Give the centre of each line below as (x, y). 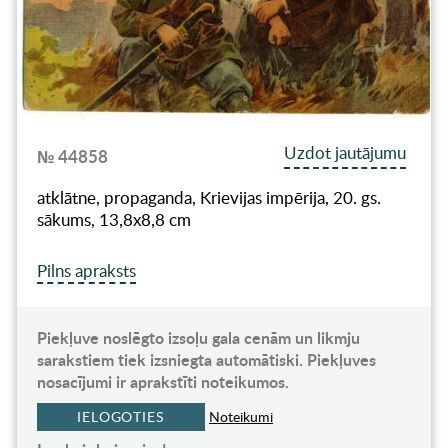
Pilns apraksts (86, 271)
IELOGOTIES (120, 417)
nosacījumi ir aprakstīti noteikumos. (162, 382)
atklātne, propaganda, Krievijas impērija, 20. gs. (208, 198)
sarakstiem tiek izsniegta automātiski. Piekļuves (206, 360)
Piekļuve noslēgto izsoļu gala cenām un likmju (198, 338)
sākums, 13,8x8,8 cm (113, 220)
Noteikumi (240, 417)
